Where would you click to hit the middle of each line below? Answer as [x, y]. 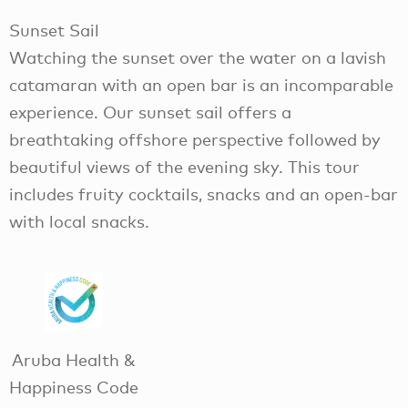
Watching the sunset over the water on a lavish [198, 57]
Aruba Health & [74, 360]
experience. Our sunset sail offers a [150, 112]
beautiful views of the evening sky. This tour [184, 166]
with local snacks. [79, 221]
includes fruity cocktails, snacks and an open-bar [204, 194]
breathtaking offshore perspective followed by [195, 139]
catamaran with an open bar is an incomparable [201, 84]
